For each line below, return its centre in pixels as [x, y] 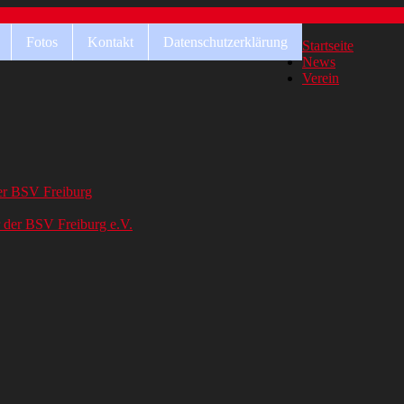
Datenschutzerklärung [225, 42]
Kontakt [110, 42]
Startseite [328, 46]
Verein [321, 78]
